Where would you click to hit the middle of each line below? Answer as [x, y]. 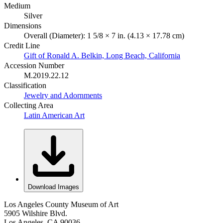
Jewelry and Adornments [63, 95]
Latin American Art [54, 115]
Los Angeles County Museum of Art [61, 204]
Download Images [54, 187]
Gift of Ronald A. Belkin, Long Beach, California [102, 55]
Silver [33, 15]
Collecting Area [29, 105]
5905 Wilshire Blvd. [36, 213]
